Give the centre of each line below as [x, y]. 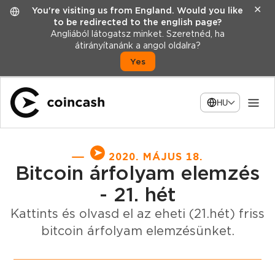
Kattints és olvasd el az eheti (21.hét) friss [137, 214]
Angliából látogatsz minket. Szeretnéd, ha [137, 34]
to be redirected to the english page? [137, 22]
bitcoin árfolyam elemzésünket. [137, 231]
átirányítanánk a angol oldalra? [137, 45]
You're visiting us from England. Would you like [137, 10]
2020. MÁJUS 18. [154, 157]
